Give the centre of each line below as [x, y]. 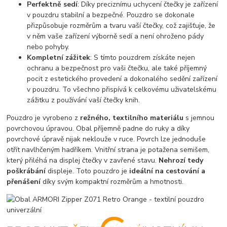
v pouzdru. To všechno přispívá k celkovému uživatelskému [122, 90]
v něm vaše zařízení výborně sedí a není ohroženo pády [116, 36]
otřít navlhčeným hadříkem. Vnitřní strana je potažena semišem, [108, 150]
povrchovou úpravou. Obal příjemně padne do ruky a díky [98, 129]
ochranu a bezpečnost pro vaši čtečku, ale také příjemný [117, 68]
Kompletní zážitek [59, 58]
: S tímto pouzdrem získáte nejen [143, 58]
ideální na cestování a [167, 171]
